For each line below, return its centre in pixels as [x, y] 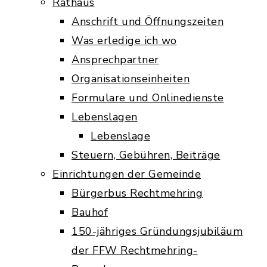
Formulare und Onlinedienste [148, 98]
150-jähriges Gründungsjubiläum [157, 231]
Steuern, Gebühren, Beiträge [146, 155]
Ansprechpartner [115, 60]
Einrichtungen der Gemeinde [127, 174]
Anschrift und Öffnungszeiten [148, 21]
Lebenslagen [105, 117]
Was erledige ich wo [124, 41]
